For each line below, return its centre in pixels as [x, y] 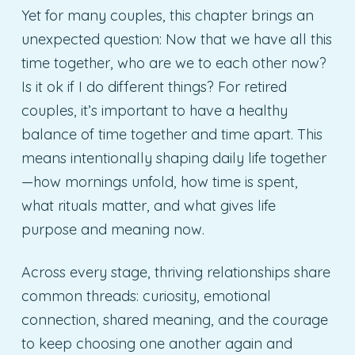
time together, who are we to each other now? [174, 63]
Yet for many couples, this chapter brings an [167, 16]
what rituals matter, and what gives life [148, 206]
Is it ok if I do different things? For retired [154, 87]
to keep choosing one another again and [157, 344]
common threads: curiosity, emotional [146, 296]
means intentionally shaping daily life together [174, 158]
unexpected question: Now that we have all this [176, 40]
